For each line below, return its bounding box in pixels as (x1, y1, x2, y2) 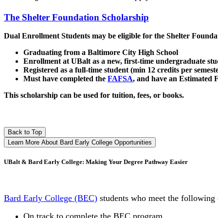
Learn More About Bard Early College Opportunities (8, 138, 152, 146)
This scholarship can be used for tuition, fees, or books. (4, 91, 186, 100)
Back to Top (8, 128, 42, 136)
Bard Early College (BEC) (4, 193, 97, 203)
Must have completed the (23, 74, 106, 83)
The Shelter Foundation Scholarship (4, 12, 149, 22)
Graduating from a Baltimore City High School (23, 48, 178, 57)
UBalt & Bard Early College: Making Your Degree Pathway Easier (4, 158, 188, 165)
